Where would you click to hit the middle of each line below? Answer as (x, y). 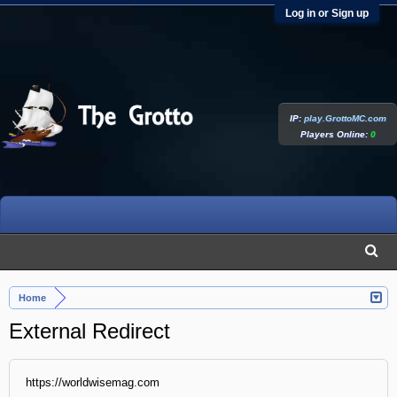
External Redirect (90, 331)
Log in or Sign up (327, 13)
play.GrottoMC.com (345, 118)
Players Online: (335, 134)
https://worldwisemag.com (93, 382)
